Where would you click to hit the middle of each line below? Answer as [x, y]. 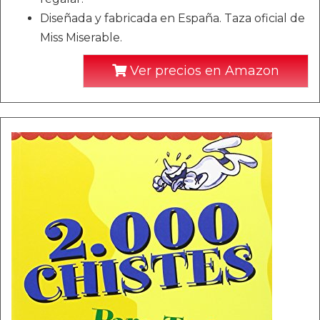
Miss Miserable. [81, 37]
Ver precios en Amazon [203, 71]
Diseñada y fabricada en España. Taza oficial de [172, 18]
